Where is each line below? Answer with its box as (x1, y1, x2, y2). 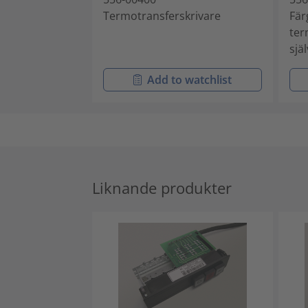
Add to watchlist (147, 71, 232, 87)
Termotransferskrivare (103, 8, 221, 23)
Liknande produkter (92, 177, 232, 198)
